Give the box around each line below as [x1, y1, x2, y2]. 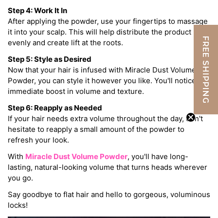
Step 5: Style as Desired [8, 54, 91, 64]
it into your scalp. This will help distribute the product [8, 27, 191, 37]
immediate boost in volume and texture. [8, 87, 144, 96]
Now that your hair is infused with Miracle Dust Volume [8, 65, 196, 75]
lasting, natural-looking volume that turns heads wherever [8, 163, 207, 172]
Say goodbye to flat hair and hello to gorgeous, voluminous [8, 190, 210, 200]
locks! [8, 200, 28, 210]
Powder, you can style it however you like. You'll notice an [8, 76, 206, 86]
